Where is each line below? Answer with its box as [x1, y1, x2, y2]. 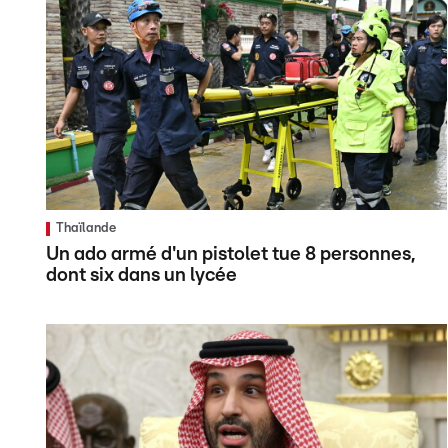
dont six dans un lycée [46, 266, 237, 286]
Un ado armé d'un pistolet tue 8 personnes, [46, 245, 415, 265]
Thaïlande [56, 222, 116, 236]
